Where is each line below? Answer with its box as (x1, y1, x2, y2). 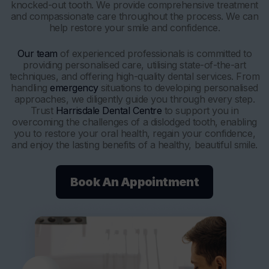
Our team (17, 47, 58, 59)
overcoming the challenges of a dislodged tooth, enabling (12, 115, 257, 128)
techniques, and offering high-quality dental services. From (9, 70, 260, 82)
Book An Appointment (70, 174, 199, 189)
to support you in (162, 104, 239, 116)
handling (11, 81, 50, 94)
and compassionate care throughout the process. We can (10, 10, 259, 22)
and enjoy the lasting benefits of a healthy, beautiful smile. (11, 138, 258, 151)
